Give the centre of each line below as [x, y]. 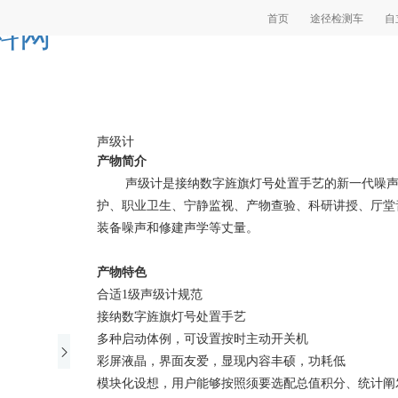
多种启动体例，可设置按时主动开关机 [203, 339]
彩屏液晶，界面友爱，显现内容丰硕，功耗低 [221, 361]
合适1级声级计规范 [150, 295]
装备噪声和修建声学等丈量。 [178, 228]
